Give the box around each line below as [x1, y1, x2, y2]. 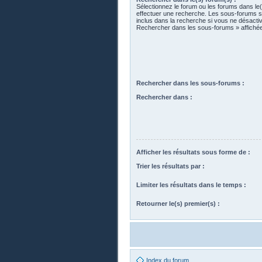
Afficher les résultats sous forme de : [136, 149, 250, 156]
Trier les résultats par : [136, 163, 205, 170]
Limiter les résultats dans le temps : [136, 181, 246, 188]
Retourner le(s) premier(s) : [136, 200, 220, 207]
